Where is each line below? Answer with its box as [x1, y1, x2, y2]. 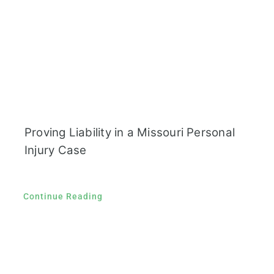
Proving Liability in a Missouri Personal [24, 125, 235, 139]
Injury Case [24, 143, 87, 157]
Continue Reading [23, 191, 103, 201]
